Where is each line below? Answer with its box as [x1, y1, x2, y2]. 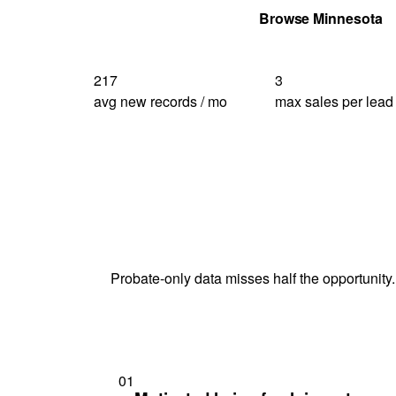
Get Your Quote [115, 7, 217, 28]
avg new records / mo [94, 90, 227, 111]
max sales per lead [275, 90, 394, 111]
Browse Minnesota [258, 7, 383, 28]
